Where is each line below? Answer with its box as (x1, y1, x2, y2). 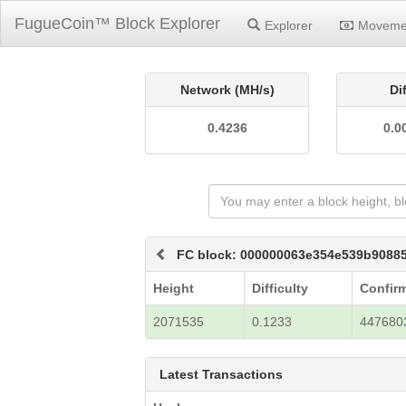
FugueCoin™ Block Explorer (14, 14, 220, 33)
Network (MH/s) (179, 82, 275, 97)
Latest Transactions (159, 367, 284, 382)
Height (153, 281, 195, 295)
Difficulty (252, 281, 309, 295)
